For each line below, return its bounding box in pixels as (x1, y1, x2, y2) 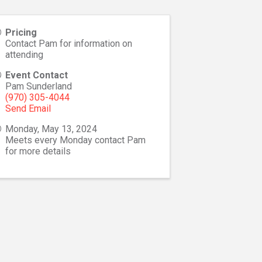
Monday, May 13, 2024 (5, 123, 97, 135)
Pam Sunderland (5, 81, 72, 92)
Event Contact (5, 70, 68, 81)
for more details (5, 146, 71, 157)
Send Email (5, 103, 51, 115)
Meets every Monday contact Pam (5, 135, 146, 146)
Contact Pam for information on (5, 38, 132, 50)
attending (5, 49, 43, 61)
